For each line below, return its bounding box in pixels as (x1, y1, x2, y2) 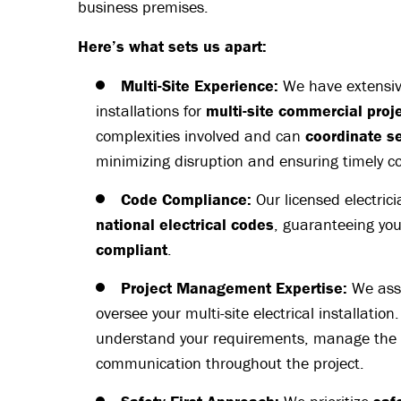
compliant (96, 239, 167, 260)
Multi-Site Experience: (121, 75, 278, 97)
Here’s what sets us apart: (78, 36, 267, 57)
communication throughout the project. (96, 353, 364, 374)
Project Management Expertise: (121, 277, 347, 299)
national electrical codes (96, 214, 274, 235)
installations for (96, 100, 206, 122)
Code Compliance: (121, 189, 252, 210)
